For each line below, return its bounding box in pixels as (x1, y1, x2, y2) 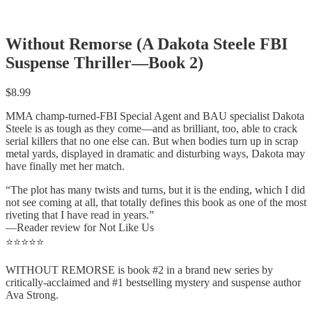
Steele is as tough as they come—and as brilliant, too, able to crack (6, 122, 297, 134)
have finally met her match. (6, 159, 125, 172)
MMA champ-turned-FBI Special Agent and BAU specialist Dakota (6, 109, 304, 122)
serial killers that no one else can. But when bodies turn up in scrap (6, 134, 298, 147)
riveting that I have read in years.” (6, 208, 154, 221)
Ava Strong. (6, 288, 58, 301)
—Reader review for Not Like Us (6, 221, 154, 233)
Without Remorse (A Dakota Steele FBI (6, 34, 288, 53)
